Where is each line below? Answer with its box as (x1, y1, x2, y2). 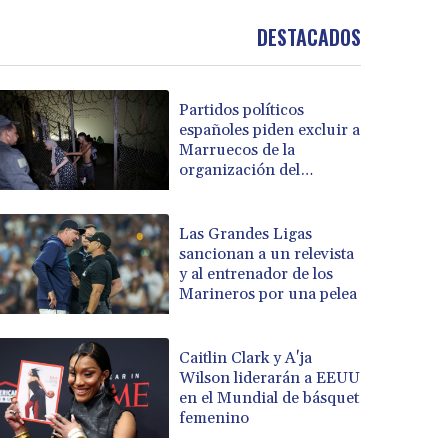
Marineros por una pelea (179, 283, 358, 304)
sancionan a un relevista (179, 243, 355, 264)
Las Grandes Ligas (179, 223, 313, 244)
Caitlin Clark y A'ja (179, 347, 313, 368)
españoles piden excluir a (179, 119, 361, 140)
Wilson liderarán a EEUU (179, 367, 361, 388)
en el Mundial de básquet (179, 387, 360, 408)
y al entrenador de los (179, 263, 334, 284)
